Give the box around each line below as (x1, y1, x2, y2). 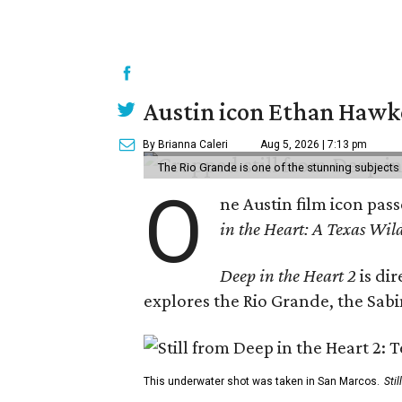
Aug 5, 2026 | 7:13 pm (260, 138, 367, 151)
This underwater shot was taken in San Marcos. (144, 375, 380, 388)
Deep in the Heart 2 (220, 265, 357, 286)
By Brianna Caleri (143, 138, 228, 151)
